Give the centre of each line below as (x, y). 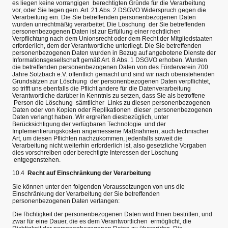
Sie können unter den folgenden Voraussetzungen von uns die (98, 187)
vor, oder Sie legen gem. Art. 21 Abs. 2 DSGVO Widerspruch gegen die (109, 10)
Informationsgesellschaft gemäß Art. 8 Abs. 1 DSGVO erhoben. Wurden (110, 60)
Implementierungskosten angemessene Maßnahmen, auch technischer (110, 131)
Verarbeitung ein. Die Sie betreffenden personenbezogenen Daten (104, 17)
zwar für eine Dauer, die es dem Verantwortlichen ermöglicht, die (102, 221)
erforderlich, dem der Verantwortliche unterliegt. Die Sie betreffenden (107, 46)
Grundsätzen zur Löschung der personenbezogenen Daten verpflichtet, (111, 81)
